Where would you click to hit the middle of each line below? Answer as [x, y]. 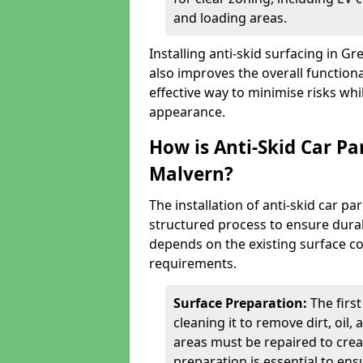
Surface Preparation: [242, 303]
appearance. [187, 112]
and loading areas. [230, 18]
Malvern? [191, 174]
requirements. [193, 263]
